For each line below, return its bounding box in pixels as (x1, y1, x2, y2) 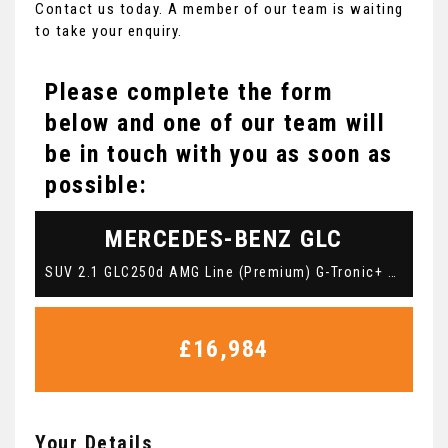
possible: (45, 170, 148, 199)
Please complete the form (45, 77, 333, 106)
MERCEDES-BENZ (105, 224, 293, 253)
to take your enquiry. (35, 21, 183, 40)
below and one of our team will (45, 108, 385, 137)
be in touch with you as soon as (45, 139, 393, 168)
